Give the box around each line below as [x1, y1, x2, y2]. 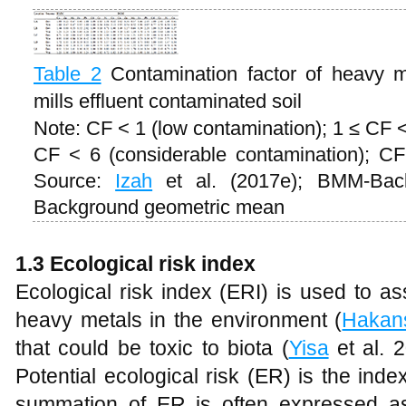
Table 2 [34, 63, 101, 85]
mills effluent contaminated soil [34, 90, 302, 112]
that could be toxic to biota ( [15, 336, 289, 360]
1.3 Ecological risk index [15, 252, 256, 275]
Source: [34, 169, 116, 192]
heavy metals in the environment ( [15, 308, 343, 332]
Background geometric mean [34, 196, 285, 218]
